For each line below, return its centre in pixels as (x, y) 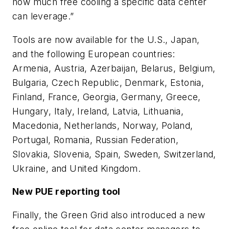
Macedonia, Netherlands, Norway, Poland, (103, 125)
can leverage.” (43, 16)
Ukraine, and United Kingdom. (77, 168)
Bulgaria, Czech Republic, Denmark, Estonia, (108, 82)
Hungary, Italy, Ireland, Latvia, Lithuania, (98, 111)
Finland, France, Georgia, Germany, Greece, (107, 97)
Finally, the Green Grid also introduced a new (109, 215)
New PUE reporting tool (66, 192)
